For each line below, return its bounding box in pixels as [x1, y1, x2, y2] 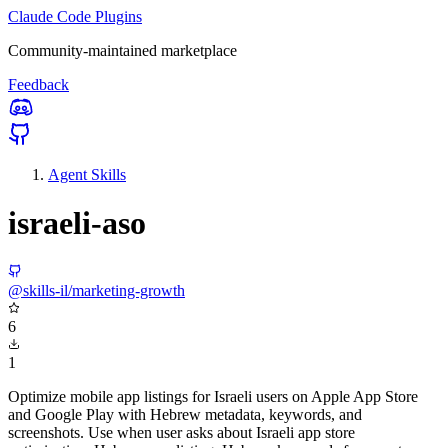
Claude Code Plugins [8, 8, 142, 25]
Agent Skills [48, 166, 126, 183]
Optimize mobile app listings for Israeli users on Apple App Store [8, 387, 418, 405]
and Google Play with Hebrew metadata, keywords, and [8, 405, 362, 423]
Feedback [8, 76, 69, 93]
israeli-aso [8, 205, 146, 242]
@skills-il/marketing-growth [8, 281, 185, 299]
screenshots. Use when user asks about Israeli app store [8, 423, 355, 441]
